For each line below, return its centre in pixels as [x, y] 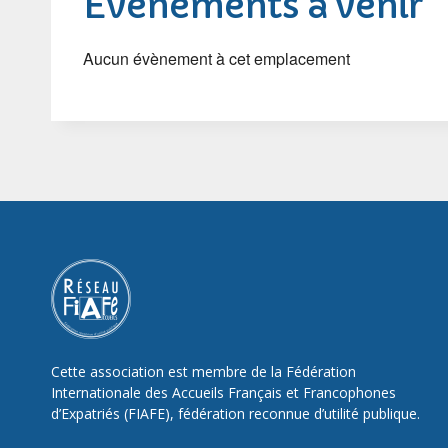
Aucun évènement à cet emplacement [216, 58]
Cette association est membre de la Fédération [203, 371]
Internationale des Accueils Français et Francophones [223, 392]
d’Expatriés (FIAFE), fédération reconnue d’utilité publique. [235, 413]
